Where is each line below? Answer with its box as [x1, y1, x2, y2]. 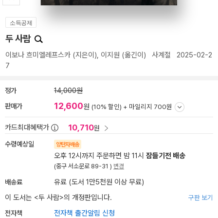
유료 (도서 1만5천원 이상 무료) [54, 178, 144, 186]
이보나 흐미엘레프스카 [5, 51, 71, 59]
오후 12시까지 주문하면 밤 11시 [54, 151, 146, 160]
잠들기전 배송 [146, 151, 185, 160]
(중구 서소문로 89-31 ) [54, 163, 113, 170]
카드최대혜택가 [5, 123, 49, 132]
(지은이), [71, 51, 101, 59]
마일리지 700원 [129, 103, 172, 110]
